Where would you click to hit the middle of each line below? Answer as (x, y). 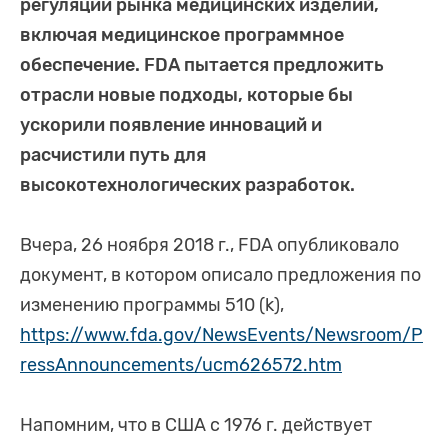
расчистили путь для (113, 155)
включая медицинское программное (182, 35)
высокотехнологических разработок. (187, 185)
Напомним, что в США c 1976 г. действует (196, 425)
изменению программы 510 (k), (152, 305)
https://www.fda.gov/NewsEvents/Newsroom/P (221, 335)
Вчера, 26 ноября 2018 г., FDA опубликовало (209, 245)
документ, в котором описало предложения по (220, 275)
